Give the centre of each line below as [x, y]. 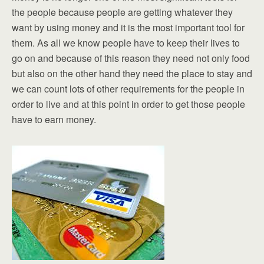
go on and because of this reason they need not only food [131, 58]
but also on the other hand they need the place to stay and [132, 73]
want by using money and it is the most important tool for [128, 27]
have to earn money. [54, 119]
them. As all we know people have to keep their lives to [126, 43]
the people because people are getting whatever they [122, 12]
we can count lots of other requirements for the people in [128, 89]
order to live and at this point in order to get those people [128, 104]
